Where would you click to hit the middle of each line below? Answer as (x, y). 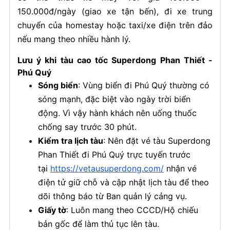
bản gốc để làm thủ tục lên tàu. (98, 224)
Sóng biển (58, 85)
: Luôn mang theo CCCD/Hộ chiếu (132, 210)
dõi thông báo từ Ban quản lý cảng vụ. (112, 196)
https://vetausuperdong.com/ (107, 168)
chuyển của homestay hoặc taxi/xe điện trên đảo (115, 25)
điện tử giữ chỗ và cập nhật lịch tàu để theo (123, 182)
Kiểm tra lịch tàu (70, 141)
